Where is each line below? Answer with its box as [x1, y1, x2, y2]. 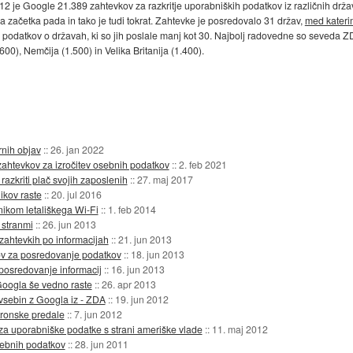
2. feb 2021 [178, 157, 227, 171]
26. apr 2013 [101, 277, 156, 291]
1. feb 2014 [107, 202, 156, 216]
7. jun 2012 [73, 307, 122, 321]
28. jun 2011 [74, 336, 128, 351]
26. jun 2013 [42, 217, 96, 231]
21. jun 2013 [117, 232, 172, 246]
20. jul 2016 [50, 187, 102, 201]
